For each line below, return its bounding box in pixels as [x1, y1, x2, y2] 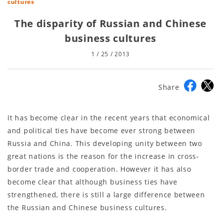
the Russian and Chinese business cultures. [7, 202, 167, 212]
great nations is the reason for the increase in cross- [7, 151, 199, 161]
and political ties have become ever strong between [7, 125, 196, 135]
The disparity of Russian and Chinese [14, 16, 207, 30]
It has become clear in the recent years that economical [7, 112, 210, 122]
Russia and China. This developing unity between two [7, 138, 202, 148]
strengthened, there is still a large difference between [7, 189, 205, 199]
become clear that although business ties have [7, 177, 178, 186]
